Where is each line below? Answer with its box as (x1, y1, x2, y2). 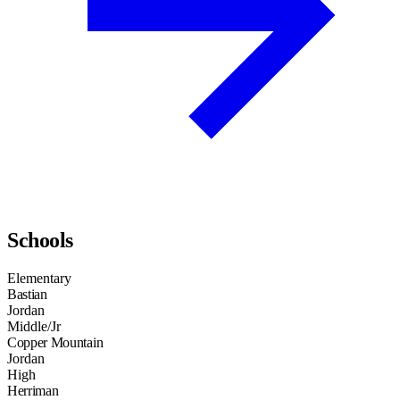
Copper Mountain (7, 335, 104, 351)
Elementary (7, 271, 71, 287)
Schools (7, 229, 73, 253)
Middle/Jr (7, 319, 61, 335)
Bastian (7, 287, 47, 303)
